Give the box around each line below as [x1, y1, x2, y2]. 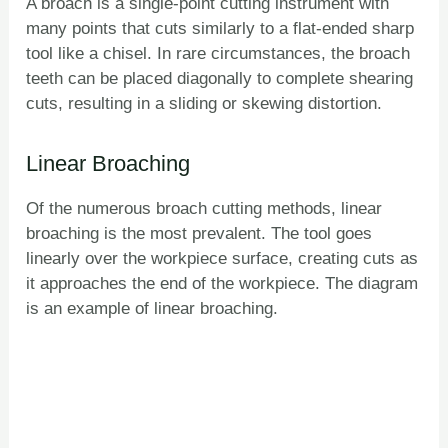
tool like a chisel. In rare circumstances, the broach [26, 44, 411, 64]
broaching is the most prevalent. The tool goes [26, 224, 373, 244]
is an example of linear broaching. [26, 299, 279, 319]
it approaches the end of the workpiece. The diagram [26, 274, 419, 294]
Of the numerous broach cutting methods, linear [26, 199, 383, 219]
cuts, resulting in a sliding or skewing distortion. [26, 94, 383, 114]
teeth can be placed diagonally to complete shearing [26, 69, 414, 89]
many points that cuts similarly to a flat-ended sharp [26, 19, 415, 39]
